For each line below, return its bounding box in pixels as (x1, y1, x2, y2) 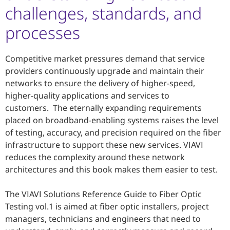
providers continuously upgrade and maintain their (5, 65, 204, 76)
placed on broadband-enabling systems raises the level (5, 114, 219, 126)
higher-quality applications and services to (5, 90, 169, 101)
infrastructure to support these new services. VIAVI (5, 139, 203, 150)
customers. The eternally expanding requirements (5, 102, 202, 113)
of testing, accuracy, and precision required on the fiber (5, 127, 221, 138)
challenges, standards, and (5, 2, 202, 24)
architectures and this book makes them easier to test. (5, 164, 218, 175)
